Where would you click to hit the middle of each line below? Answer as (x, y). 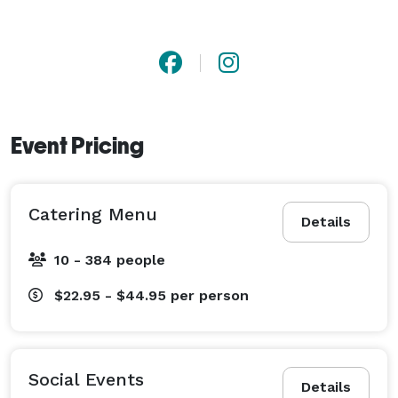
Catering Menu (93, 214)
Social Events (86, 379)
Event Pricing (77, 145)
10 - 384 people (110, 259)
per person (210, 295)
